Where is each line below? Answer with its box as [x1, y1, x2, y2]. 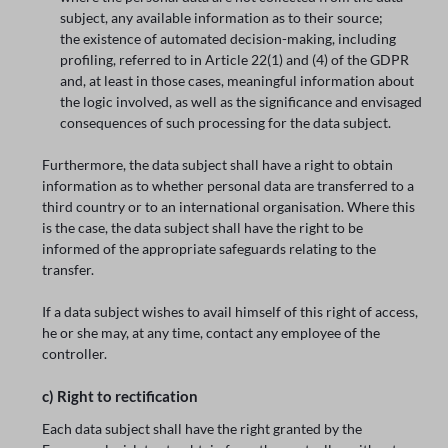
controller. [42, 344, 108, 362]
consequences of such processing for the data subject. [59, 113, 391, 131]
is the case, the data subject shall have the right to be [42, 218, 364, 236]
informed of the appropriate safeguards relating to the [42, 239, 377, 257]
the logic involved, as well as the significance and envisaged [59, 92, 422, 110]
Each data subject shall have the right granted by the [42, 420, 363, 438]
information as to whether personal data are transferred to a [42, 176, 415, 194]
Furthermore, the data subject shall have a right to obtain [42, 155, 394, 173]
